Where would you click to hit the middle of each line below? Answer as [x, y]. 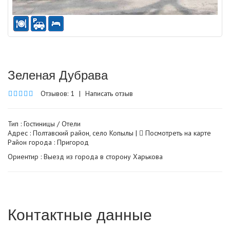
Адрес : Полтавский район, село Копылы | [73, 133]
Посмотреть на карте [177, 133]
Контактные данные [80, 214]
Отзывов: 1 [57, 93]
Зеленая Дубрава [58, 74]
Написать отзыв [109, 93]
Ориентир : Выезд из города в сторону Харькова [85, 156]
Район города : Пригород [48, 142]
